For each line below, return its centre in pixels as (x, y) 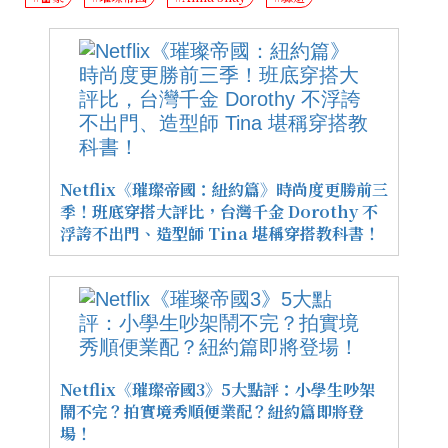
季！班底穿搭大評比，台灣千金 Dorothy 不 (219, 212)
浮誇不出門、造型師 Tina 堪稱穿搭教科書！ (220, 234)
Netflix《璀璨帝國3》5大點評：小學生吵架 (217, 390)
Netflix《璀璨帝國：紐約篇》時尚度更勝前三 (224, 190)
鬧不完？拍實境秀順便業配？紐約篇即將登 (212, 412)
